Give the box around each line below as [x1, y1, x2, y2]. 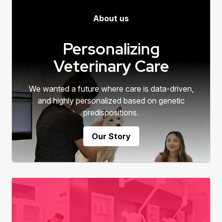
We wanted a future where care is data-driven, [28, 83, 194, 94]
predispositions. [83, 107, 139, 117]
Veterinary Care [53, 55, 169, 77]
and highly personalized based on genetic [37, 95, 185, 106]
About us [93, 13, 129, 23]
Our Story [91, 131, 131, 141]
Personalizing [62, 38, 160, 59]
